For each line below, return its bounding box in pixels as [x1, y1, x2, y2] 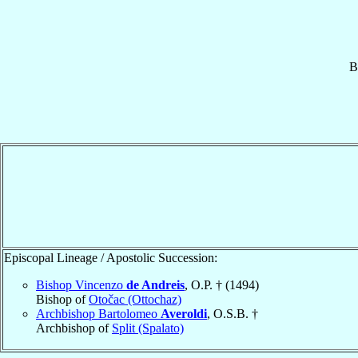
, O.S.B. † [207, 306, 258, 320]
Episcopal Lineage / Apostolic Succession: [4, 250, 217, 265]
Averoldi [161, 306, 207, 320]
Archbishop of [36, 320, 112, 335]
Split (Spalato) [112, 320, 184, 335]
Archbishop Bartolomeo [36, 306, 161, 320]
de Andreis [126, 277, 185, 292]
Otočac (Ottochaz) [89, 292, 181, 306]
